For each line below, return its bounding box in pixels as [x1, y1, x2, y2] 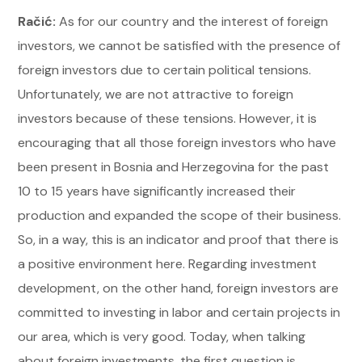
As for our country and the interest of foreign [59, 12, 329, 30]
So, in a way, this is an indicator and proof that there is [18, 230, 339, 248]
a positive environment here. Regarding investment [18, 255, 318, 272]
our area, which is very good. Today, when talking [18, 327, 306, 345]
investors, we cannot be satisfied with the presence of [18, 36, 341, 54]
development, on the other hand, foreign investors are [18, 279, 339, 297]
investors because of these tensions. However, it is [18, 109, 318, 127]
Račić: [18, 12, 60, 30]
